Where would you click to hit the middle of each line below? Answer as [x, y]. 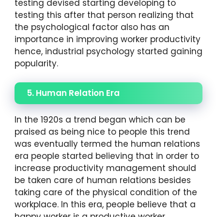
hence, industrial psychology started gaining [108, 52]
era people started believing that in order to [107, 156]
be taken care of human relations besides [103, 180]
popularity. [36, 64]
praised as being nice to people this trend [102, 132]
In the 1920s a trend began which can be [100, 119]
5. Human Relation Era [73, 93]
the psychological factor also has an [92, 27]
